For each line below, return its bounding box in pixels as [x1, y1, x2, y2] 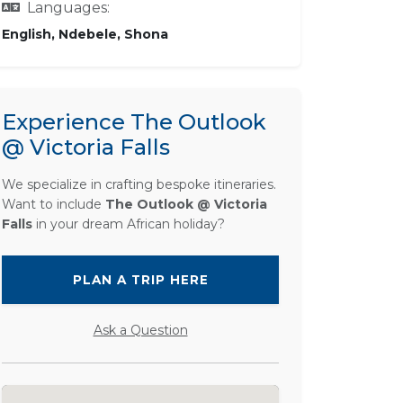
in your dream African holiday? [32, 215, 225, 232]
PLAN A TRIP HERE [72, 272, 209, 287]
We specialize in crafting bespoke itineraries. [2, 175, 276, 193]
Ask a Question [93, 321, 188, 338]
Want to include [2, 195, 105, 212]
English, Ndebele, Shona [2, 25, 168, 42]
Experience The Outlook [2, 108, 266, 135]
